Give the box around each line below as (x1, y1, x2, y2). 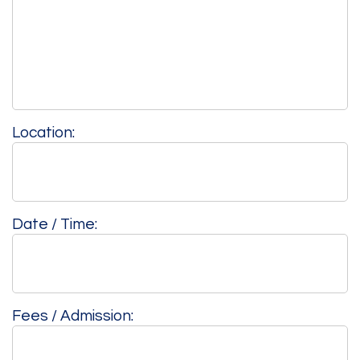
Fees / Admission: (12, 307, 133, 324)
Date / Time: (12, 215, 97, 232)
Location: (12, 124, 75, 141)
